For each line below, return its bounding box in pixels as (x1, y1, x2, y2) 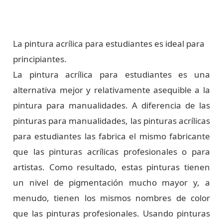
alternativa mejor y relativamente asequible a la (13, 84, 210, 96)
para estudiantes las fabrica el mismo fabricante (13, 130, 210, 142)
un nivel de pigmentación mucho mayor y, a (13, 176, 210, 188)
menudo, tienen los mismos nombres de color (13, 192, 210, 204)
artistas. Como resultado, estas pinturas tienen (13, 161, 210, 173)
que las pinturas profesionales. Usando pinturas (13, 207, 210, 219)
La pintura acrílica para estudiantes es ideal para (13, 37, 205, 49)
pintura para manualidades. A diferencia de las (13, 99, 210, 111)
